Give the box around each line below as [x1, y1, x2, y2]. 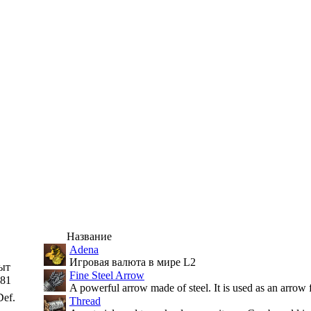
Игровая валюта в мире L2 [67, 256, 196, 268]
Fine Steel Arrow [69, 269, 144, 281]
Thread [69, 295, 101, 307]
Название [67, 230, 112, 242]
